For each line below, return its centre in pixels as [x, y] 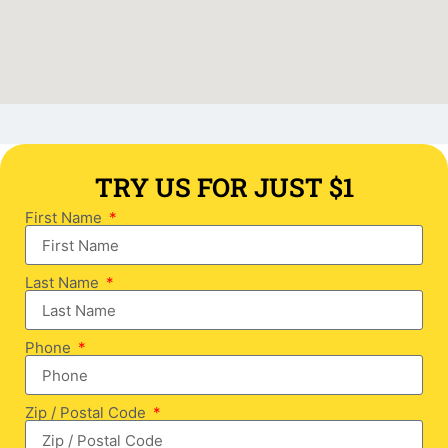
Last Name [64, 283]
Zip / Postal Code [87, 413]
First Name [65, 218]
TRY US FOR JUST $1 [224, 187]
